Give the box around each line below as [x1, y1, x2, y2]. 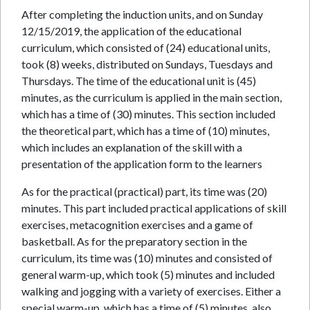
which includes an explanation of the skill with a [21, 140, 242, 154]
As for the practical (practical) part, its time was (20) [21, 185, 267, 198]
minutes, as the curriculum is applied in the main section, [21, 91, 282, 104]
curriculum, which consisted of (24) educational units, [21, 41, 270, 54]
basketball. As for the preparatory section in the [21, 235, 247, 248]
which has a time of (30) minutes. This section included [21, 107, 275, 120]
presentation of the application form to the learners [21, 157, 262, 170]
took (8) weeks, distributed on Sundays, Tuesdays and [21, 57, 273, 71]
